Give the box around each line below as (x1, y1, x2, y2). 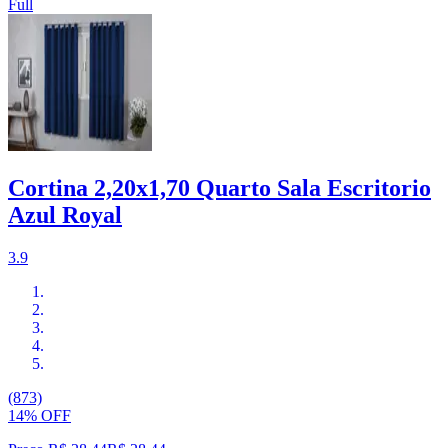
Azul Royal (8, 202, 122, 229)
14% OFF (8, 406, 71, 424)
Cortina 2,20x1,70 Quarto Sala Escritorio (8, 175, 431, 202)
